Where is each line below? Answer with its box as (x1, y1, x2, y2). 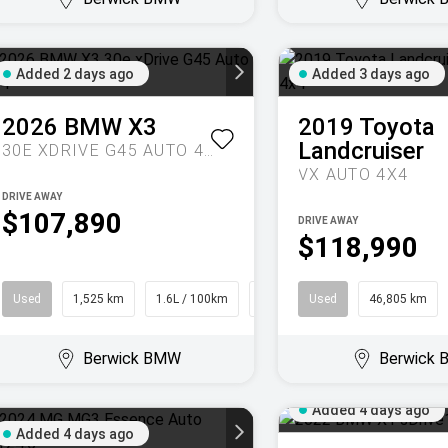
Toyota (359, 113, 435, 141)
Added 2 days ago (16, 66, 134, 82)
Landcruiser (298, 137, 424, 165)
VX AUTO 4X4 (298, 165, 409, 184)
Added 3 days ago (312, 66, 430, 82)
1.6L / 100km (156, 292, 228, 306)
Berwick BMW (82, 349, 181, 368)
